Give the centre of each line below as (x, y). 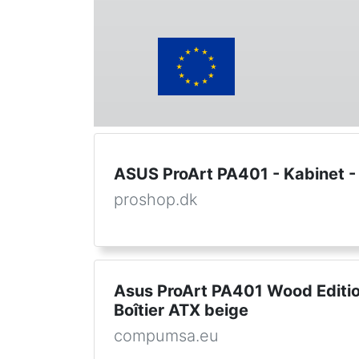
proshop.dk (156, 200)
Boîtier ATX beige (181, 310)
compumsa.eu (166, 336)
